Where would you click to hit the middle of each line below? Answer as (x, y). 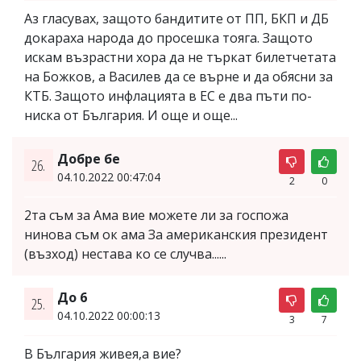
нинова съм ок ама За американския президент (176, 235)
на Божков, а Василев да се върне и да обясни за (178, 77)
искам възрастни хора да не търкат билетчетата (180, 58)
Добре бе (88, 159)
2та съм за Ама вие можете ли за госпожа (156, 216)
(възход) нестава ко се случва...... (125, 254)
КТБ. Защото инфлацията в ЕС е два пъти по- (168, 96)
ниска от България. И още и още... (131, 116)
